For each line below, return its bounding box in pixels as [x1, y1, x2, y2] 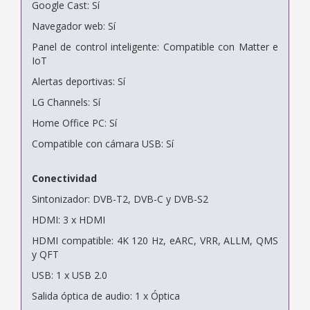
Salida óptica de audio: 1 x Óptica [32, 289, 180, 302]
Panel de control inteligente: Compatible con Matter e [32, 39, 278, 53]
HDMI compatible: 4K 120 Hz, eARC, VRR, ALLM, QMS [32, 233, 278, 247]
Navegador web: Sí [32, 19, 116, 33]
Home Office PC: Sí [32, 116, 117, 129]
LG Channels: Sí [32, 95, 100, 109]
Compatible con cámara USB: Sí [32, 136, 174, 150]
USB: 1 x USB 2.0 [32, 268, 107, 282]
